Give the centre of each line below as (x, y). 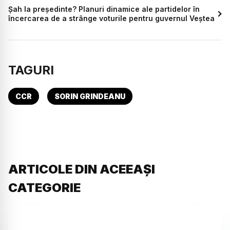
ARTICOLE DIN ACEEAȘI (82, 169)
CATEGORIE (44, 187)
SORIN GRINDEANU (90, 96)
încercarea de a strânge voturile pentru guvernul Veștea (111, 18)
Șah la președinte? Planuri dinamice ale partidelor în (104, 9)
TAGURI (31, 70)
